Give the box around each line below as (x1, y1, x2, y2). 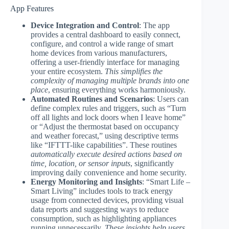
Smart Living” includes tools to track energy (31, 186, 173, 195)
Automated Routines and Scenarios (31, 94, 153, 103)
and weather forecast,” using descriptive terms (31, 131, 178, 140)
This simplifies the (105, 66, 163, 76)
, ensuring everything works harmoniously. (48, 85, 186, 94)
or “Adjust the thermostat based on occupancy (31, 122, 179, 131)
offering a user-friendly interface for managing (31, 57, 179, 66)
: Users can (153, 94, 189, 103)
